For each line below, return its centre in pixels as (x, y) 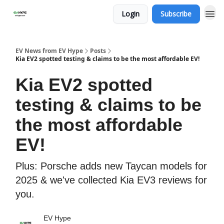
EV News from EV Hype (49, 51)
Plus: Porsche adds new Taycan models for (111, 166)
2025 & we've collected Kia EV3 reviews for (111, 180)
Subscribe (176, 14)
